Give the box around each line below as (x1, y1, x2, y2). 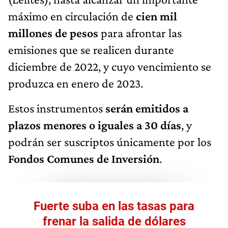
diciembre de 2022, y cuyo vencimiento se (8, 59, 211, 73)
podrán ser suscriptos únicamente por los (8, 134, 211, 149)
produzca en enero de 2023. (8, 76, 143, 90)
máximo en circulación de (8, 9, 136, 23)
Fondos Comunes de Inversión (8, 151, 159, 165)
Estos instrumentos (8, 101, 105, 115)
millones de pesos (8, 25, 98, 40)
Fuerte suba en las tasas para (34, 198, 194, 213)
